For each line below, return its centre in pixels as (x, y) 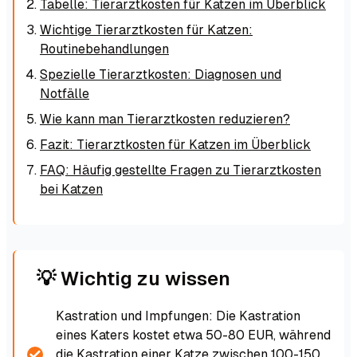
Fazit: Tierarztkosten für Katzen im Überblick (175, 144)
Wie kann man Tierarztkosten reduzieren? (165, 119)
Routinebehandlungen (104, 49)
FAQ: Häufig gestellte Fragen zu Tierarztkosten (180, 170)
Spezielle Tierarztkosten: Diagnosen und (161, 74)
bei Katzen (71, 189)
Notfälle (65, 93)
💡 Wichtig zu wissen (133, 278)
